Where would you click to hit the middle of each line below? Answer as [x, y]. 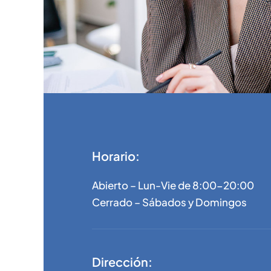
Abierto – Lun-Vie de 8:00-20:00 [173, 185]
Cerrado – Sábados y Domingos [169, 202]
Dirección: [122, 261]
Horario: [116, 155]
